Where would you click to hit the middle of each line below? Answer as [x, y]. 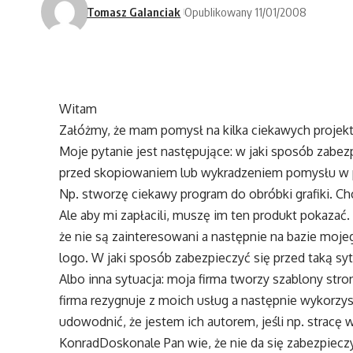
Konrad [80, 343]
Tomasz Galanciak [134, 11]
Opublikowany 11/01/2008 [246, 11]
